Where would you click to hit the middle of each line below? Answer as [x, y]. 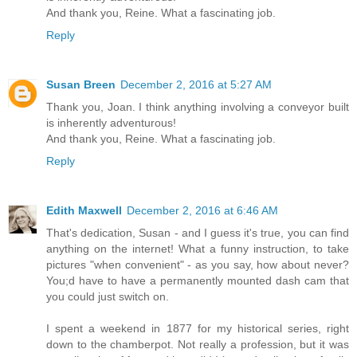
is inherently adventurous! [111, 123]
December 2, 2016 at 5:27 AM [196, 85]
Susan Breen [81, 85]
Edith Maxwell [84, 211]
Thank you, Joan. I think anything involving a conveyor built [198, 107]
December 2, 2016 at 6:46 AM [202, 211]
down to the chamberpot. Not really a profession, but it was [198, 345]
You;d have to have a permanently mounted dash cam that [198, 281]
